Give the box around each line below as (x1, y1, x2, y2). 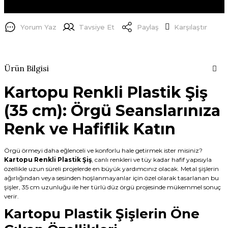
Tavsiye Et (78, 22, 115, 31)
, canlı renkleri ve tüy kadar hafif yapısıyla (91, 156, 212, 164)
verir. (4, 192, 19, 201)
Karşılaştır (174, 22, 207, 31)
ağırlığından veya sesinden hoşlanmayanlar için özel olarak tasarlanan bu (4, 174, 219, 182)
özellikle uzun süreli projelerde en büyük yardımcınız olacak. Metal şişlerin (4, 165, 219, 173)
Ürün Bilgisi (4, 63, 49, 74)
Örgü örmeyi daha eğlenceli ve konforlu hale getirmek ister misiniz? (4, 147, 203, 155)
